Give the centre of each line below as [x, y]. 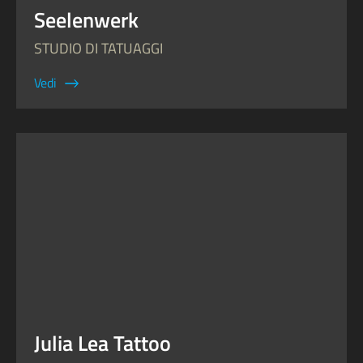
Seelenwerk [86, 20]
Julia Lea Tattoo [102, 343]
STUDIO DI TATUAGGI [98, 49]
